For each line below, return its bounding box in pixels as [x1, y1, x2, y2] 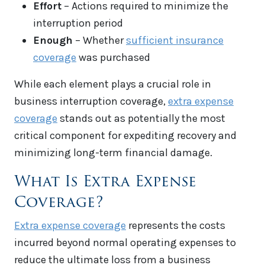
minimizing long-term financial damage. [14, 146, 212, 160]
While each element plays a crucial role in [14, 77, 211, 91]
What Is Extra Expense [14, 169, 196, 193]
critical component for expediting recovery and [14, 129, 237, 143]
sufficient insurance [126, 34, 224, 47]
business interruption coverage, [14, 95, 168, 108]
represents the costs [126, 219, 225, 232]
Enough [33, 34, 73, 47]
